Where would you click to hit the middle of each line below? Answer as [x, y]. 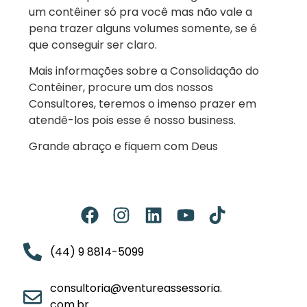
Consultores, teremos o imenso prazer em [143, 103]
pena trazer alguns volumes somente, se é [143, 28]
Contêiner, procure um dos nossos [121, 87]
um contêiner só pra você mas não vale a [140, 12]
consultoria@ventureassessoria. [136, 288]
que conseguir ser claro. [93, 45]
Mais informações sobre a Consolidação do [144, 71]
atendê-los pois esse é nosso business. [132, 120]
